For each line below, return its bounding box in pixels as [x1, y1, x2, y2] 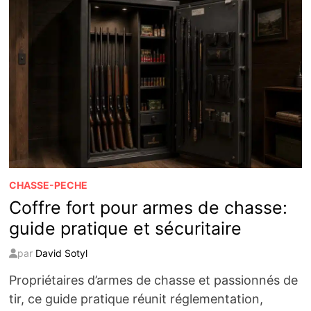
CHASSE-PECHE [8, 178, 87, 191]
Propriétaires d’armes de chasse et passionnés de [8, 272, 298, 287]
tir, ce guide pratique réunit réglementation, [8, 291, 263, 306]
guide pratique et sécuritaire [8, 217, 242, 239]
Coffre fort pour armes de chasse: [8, 196, 287, 218]
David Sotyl [35, 246, 87, 259]
